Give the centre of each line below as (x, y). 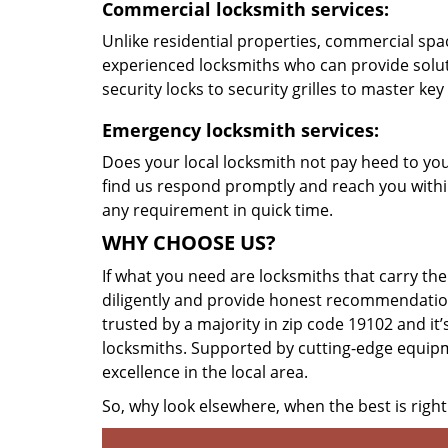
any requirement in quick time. (217, 210)
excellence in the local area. (205, 372)
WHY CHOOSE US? (189, 242)
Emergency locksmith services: (240, 130)
